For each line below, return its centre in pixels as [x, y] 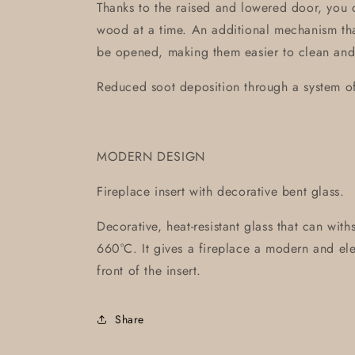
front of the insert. [149, 271]
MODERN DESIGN [151, 157]
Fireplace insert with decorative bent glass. [221, 191]
